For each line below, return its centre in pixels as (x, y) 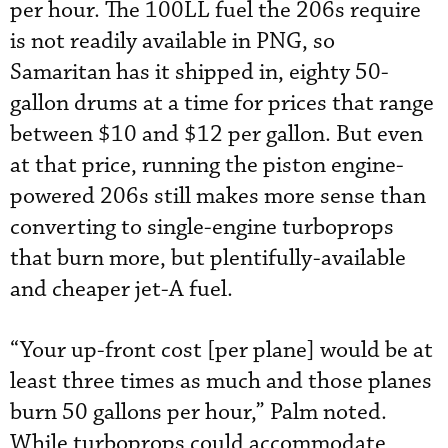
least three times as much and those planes (221, 382)
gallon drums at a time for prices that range (222, 104)
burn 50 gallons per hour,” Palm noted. (198, 413)
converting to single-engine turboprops (202, 228)
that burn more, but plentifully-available (208, 259)
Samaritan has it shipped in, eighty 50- (199, 73)
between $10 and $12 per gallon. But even (216, 135)
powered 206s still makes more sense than (218, 197)
